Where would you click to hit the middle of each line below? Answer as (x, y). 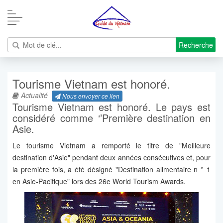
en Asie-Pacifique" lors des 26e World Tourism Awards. (99, 181)
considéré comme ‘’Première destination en (111, 118)
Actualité (33, 95)
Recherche (196, 45)
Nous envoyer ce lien (90, 96)
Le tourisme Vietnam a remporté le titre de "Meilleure (111, 146)
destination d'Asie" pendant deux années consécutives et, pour (111, 158)
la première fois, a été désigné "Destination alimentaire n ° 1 (111, 169)
